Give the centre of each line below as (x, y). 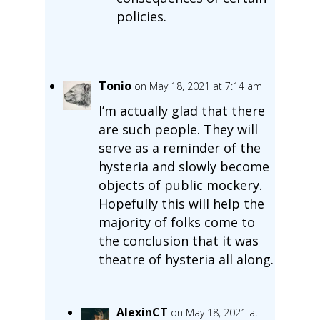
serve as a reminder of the (179, 147)
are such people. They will (178, 129)
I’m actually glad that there (181, 110)
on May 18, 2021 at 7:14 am (198, 86)
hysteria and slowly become (184, 166)
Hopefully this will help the (181, 203)
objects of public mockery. (180, 185)
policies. (141, 16)
